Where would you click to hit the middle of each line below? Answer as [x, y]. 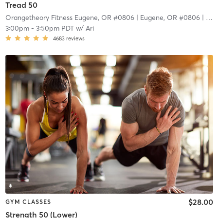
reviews [75, 39]
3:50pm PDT [55, 28]
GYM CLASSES [28, 202]
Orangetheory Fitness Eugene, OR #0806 [70, 18]
